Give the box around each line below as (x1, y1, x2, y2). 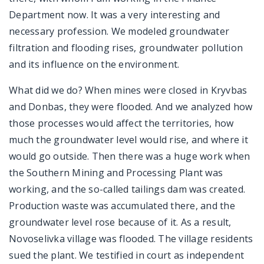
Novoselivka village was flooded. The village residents (9, 232, 253, 245)
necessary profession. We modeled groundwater (9, 24, 229, 38)
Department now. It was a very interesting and (9, 8, 220, 21)
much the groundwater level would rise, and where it (9, 133, 248, 146)
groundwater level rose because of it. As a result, (9, 215, 232, 229)
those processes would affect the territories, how (9, 116, 234, 130)
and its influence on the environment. (9, 57, 180, 71)
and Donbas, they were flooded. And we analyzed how (9, 100, 253, 113)
